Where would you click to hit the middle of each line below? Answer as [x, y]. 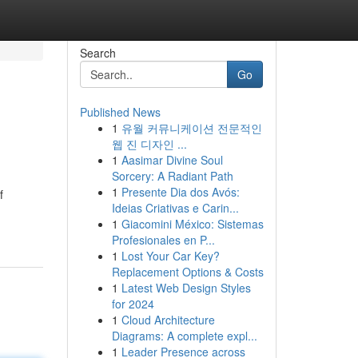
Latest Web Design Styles [186, 288]
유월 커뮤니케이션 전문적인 [191, 128]
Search [97, 53]
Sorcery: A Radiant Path [172, 176]
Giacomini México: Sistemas [192, 224]
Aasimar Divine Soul [172, 160]
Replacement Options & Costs [187, 272]
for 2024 [133, 304]
